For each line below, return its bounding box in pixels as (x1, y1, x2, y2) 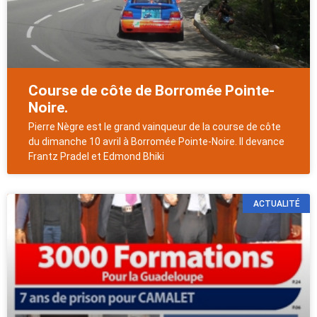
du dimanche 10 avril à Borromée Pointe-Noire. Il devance (28, 136, 284, 148)
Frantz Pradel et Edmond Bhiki (28, 151, 164, 163)
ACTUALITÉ (253, 198, 300, 209)
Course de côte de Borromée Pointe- (28, 82, 275, 100)
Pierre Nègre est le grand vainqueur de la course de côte (28, 121, 281, 133)
